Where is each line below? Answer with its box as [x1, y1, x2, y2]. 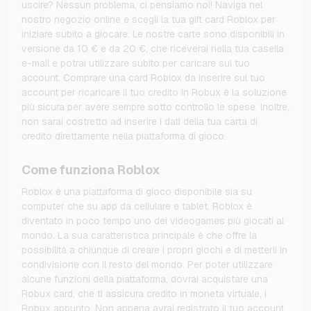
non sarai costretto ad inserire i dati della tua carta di [22, 115, 258, 128]
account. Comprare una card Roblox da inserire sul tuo [22, 72, 265, 85]
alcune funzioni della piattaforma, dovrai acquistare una [22, 273, 268, 286]
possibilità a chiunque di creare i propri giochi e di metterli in [22, 244, 287, 257]
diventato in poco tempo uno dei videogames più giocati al [22, 215, 284, 228]
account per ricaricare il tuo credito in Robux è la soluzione [22, 86, 287, 99]
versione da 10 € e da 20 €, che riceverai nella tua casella [22, 42, 284, 56]
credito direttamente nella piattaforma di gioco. [22, 130, 226, 143]
